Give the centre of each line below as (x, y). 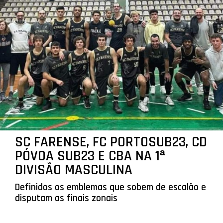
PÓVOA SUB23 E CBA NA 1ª (90, 156)
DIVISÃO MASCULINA (73, 170)
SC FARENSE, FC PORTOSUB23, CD (111, 142)
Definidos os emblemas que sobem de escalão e (110, 188)
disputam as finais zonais (66, 199)
